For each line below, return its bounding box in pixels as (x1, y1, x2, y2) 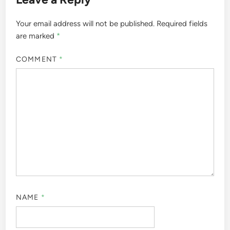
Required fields (157, 19, 208, 29)
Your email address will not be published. (16, 19, 155, 29)
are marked (16, 31, 57, 41)
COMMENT (16, 54, 59, 64)
